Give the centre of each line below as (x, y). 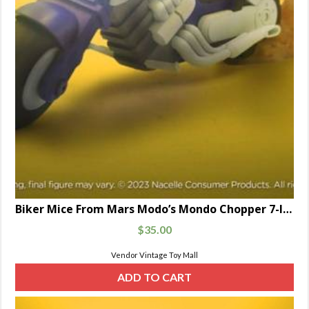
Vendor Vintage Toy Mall (154, 255)
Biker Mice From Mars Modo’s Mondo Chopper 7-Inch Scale (288, 209)
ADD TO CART (154, 277)
